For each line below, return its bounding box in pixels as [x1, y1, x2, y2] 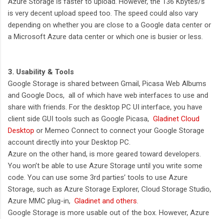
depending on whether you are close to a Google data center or [8, 21, 211, 30]
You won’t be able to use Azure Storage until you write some [8, 161, 202, 171]
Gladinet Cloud [153, 114, 199, 124]
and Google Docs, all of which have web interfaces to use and [8, 91, 208, 100]
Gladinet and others [74, 197, 137, 206]
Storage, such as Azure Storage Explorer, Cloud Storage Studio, [8, 185, 211, 194]
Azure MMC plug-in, [8, 197, 74, 206]
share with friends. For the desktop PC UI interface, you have [8, 103, 202, 112]
